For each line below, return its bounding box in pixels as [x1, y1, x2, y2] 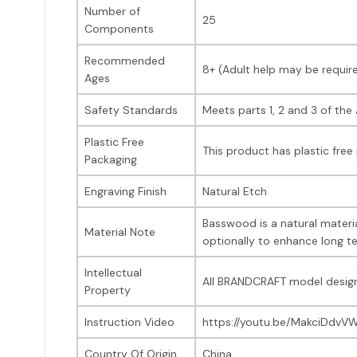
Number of [84, 3, 140, 18]
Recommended [84, 53, 165, 68]
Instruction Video [84, 314, 175, 329]
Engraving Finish [84, 183, 167, 198]
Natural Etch [202, 183, 267, 198]
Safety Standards [84, 102, 178, 117]
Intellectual [84, 265, 142, 280]
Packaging [84, 151, 137, 167]
